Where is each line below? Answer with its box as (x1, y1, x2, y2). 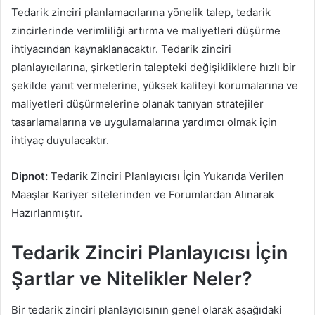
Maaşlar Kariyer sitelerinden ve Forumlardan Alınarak (11, 187, 274, 201)
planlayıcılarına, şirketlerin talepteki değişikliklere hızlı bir (11, 60, 296, 74)
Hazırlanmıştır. (11, 205, 82, 219)
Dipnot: (11, 169, 48, 183)
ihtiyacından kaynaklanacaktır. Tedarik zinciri (11, 41, 231, 56)
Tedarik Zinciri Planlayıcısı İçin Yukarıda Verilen (48, 169, 284, 183)
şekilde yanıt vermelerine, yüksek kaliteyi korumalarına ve (11, 78, 298, 92)
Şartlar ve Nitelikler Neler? (11, 266, 252, 290)
